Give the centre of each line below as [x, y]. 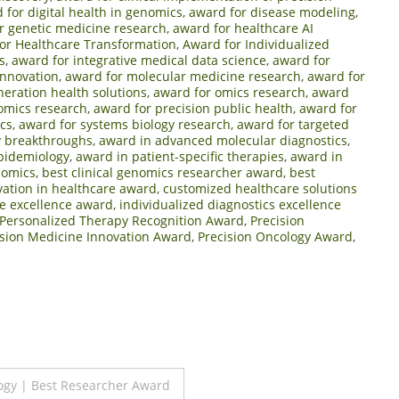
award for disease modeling [272, 12]
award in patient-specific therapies [180, 156]
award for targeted [293, 124]
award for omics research [229, 92]
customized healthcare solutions [260, 188]
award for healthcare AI [243, 28]
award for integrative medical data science [139, 60]
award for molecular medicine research [183, 76]
